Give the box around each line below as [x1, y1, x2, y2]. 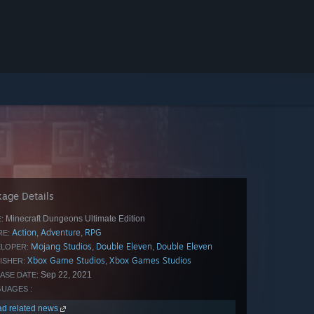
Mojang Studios [31, 241, 92, 252]
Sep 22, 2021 [39, 270, 92, 280]
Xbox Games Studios [109, 255, 191, 266]
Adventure [41, 227, 81, 238]
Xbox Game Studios [27, 255, 105, 266]
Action [12, 227, 36, 238]
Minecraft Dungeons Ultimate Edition [4, 214, 145, 224]
